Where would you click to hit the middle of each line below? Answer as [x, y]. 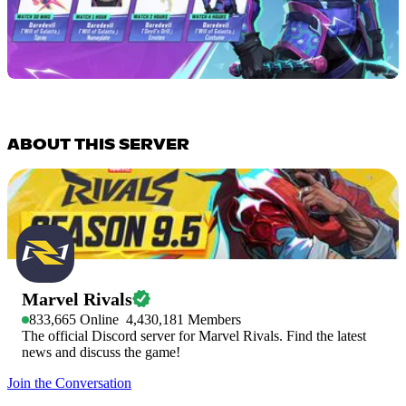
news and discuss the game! [101, 352]
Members [213, 319]
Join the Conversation [69, 383]
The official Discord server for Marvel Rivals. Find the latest [194, 336]
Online [97, 319]
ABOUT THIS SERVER [98, 145]
